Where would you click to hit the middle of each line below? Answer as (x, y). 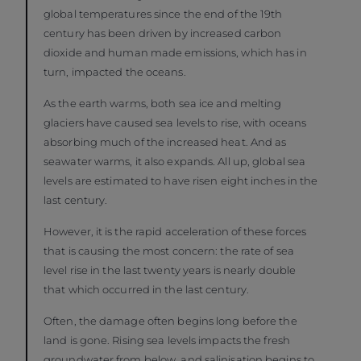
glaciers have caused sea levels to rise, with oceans (175, 123)
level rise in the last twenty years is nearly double (170, 270)
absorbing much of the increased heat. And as (165, 142)
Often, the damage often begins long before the (170, 321)
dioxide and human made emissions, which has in (175, 53)
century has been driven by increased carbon (163, 33)
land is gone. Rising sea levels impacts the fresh (167, 340)
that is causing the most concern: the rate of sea (169, 251)
